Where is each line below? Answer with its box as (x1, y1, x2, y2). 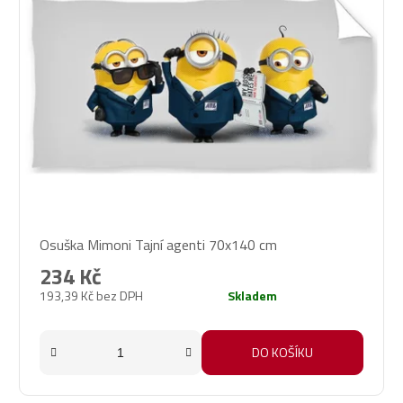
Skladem (228, 286, 277, 306)
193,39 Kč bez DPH (40, 286, 143, 306)
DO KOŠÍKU (252, 343, 313, 363)
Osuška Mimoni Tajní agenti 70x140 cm (40, 234, 277, 256)
